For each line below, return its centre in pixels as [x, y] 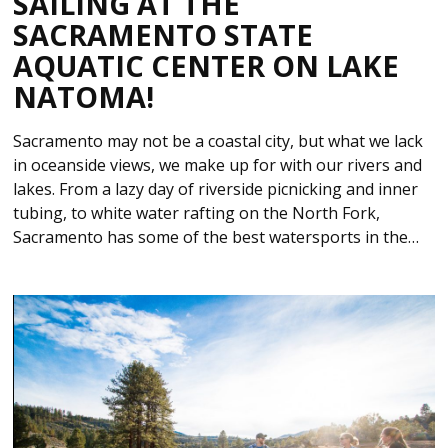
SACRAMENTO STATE [163, 34]
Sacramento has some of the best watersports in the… [216, 236]
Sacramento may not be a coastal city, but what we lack [218, 140]
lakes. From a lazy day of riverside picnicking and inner [216, 188]
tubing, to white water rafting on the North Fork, [197, 212]
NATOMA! [84, 96]
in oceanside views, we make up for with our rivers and [218, 164]
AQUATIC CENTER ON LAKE [206, 65]
